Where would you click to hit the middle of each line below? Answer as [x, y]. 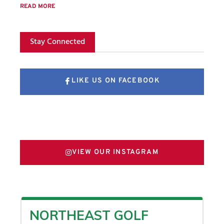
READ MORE [37, 6]
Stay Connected [57, 41]
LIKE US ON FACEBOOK [116, 81]
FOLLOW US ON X [116, 117]
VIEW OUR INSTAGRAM [115, 152]
